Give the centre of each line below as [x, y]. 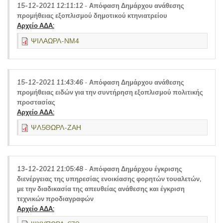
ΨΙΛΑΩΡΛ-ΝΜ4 [55, 41]
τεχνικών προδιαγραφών [55, 199]
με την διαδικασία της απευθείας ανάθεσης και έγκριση [101, 189]
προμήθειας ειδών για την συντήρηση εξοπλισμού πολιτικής [110, 92]
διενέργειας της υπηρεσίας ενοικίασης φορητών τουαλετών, [109, 179]
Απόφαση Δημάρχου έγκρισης [136, 169]
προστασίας [36, 102]
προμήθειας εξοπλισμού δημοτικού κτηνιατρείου [92, 15]
